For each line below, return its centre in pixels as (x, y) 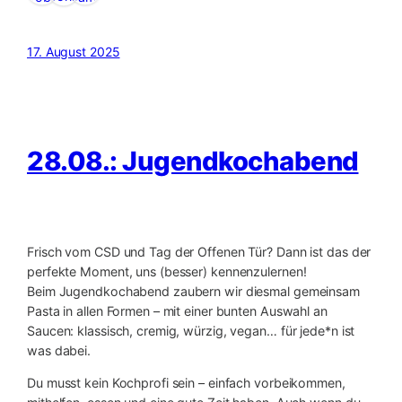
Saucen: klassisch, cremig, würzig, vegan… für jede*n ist (191, 331)
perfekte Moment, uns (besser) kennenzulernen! (167, 272)
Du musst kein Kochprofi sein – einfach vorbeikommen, (186, 383)
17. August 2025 (74, 52)
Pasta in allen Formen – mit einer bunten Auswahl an (177, 311)
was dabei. (59, 351)
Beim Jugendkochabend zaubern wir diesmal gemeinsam (193, 292)
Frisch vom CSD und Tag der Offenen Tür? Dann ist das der (199, 252)
